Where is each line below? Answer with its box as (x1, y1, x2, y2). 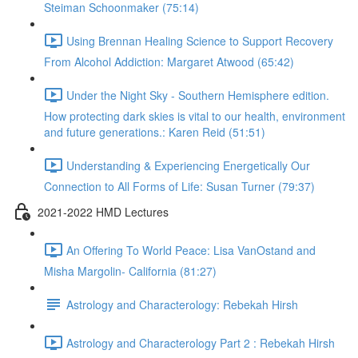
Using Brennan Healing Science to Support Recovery (66, 32, 333, 49)
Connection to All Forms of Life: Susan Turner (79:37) (44, 178, 315, 194)
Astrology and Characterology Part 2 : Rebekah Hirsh (66, 334, 335, 351)
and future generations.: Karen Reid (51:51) (44, 124, 265, 140)
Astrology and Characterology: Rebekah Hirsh (66, 296, 298, 312)
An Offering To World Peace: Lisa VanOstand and (66, 241, 316, 258)
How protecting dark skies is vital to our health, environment (44, 108, 345, 124)
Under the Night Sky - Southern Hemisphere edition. (66, 86, 329, 103)
